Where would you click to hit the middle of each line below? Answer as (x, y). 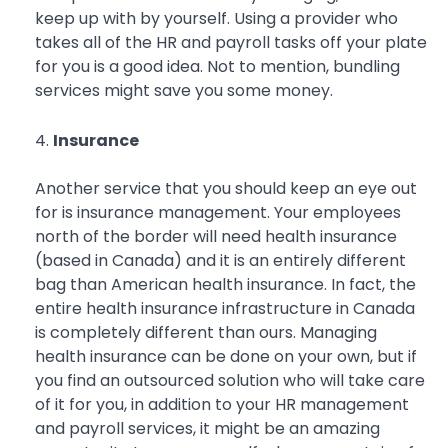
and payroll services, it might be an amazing (207, 429)
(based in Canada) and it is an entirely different (220, 261)
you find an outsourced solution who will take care (230, 381)
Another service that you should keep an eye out (226, 189)
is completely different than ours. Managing (206, 333)
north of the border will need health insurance (216, 237)
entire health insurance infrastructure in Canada (225, 309)
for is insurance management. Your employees (218, 213)
